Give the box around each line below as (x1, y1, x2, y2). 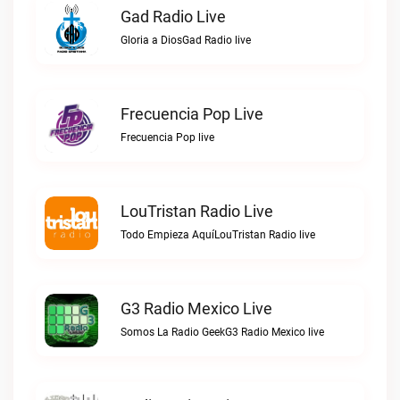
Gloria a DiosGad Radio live (121, 34, 251, 46)
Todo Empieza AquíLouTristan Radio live (121, 229, 315, 241)
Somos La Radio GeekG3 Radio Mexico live (121, 326, 324, 338)
